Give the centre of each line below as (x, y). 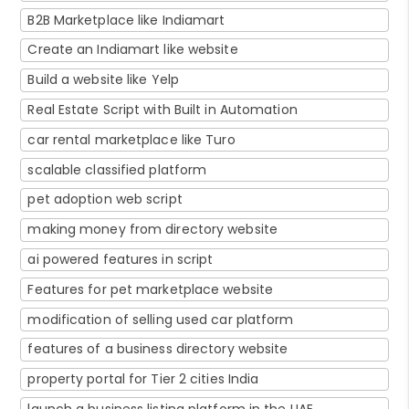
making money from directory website (152, 230)
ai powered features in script (121, 259)
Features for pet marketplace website (151, 289)
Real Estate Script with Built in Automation (163, 110)
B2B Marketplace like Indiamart (126, 20)
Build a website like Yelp (103, 80)
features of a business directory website (158, 349)
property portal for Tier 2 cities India (143, 379)
